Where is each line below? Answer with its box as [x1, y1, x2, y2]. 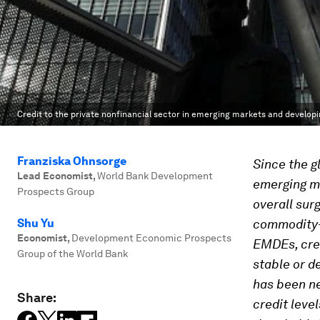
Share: [17, 290, 56, 305]
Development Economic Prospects [71, 232, 231, 244]
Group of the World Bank [17, 248, 128, 259]
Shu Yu [17, 216, 54, 230]
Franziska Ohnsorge [17, 154, 126, 168]
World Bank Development [97, 170, 213, 181]
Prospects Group [17, 186, 94, 197]
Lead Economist [17, 170, 93, 181]
